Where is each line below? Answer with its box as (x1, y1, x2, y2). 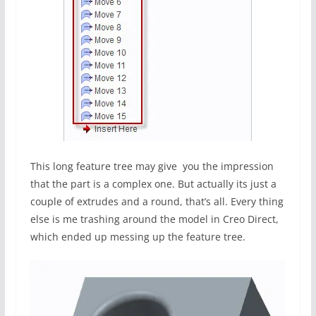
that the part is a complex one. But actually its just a (30, 177, 276, 191)
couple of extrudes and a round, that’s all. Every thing (30, 195, 284, 209)
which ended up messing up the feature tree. (30, 230, 245, 244)
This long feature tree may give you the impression (30, 159, 274, 174)
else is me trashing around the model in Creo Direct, (30, 212, 279, 226)
